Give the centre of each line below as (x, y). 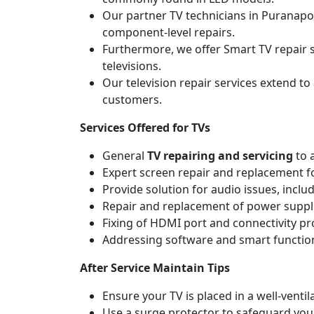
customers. (132, 99)
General (125, 155)
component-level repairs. (169, 32)
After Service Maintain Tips (155, 267)
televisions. (132, 66)
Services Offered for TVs (145, 127)
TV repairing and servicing (220, 155)
